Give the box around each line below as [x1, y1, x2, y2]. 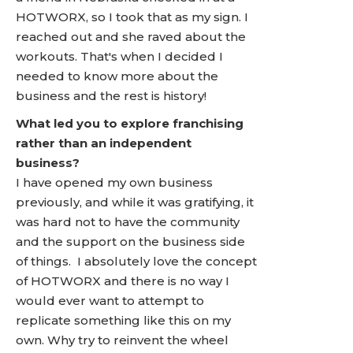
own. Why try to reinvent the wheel [16, 333, 229, 347]
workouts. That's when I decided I [16, 49, 223, 64]
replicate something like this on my [16, 313, 231, 328]
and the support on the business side [16, 234, 245, 249]
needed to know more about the [16, 69, 218, 84]
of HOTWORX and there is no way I [16, 273, 229, 288]
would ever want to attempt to [16, 293, 204, 308]
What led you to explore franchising [16, 116, 243, 131]
